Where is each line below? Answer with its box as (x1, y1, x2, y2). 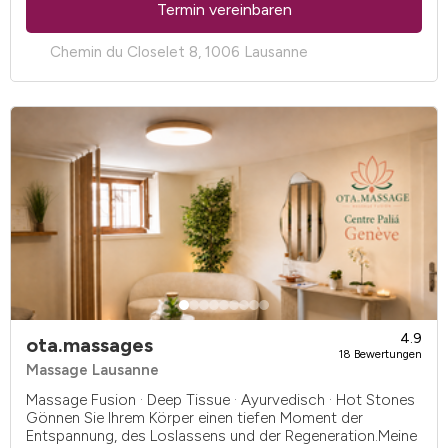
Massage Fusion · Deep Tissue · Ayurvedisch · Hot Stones (26, 390, 415, 409)
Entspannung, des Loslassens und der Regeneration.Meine (26, 426, 417, 445)
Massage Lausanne (26, 360, 159, 379)
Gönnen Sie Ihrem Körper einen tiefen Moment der (26, 408, 363, 427)
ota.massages (26, 333, 153, 358)
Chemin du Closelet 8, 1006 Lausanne (50, 42, 308, 61)
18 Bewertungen (339, 346, 422, 361)
